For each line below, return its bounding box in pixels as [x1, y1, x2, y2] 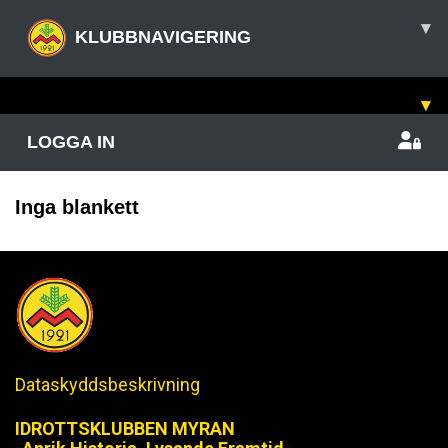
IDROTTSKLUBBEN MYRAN [15, 418, 235, 439]
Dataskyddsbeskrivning [15, 374, 200, 395]
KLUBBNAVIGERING [75, 26, 251, 47]
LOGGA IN [27, 132, 115, 152]
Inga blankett [15, 196, 139, 218]
